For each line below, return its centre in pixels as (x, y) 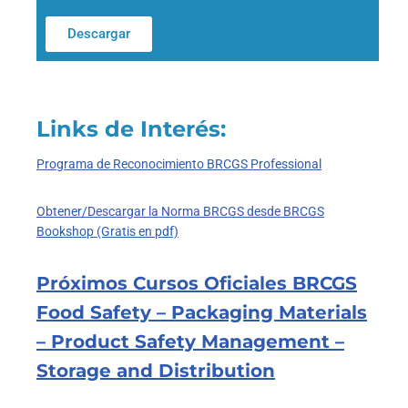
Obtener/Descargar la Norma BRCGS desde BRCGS (180, 212)
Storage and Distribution (156, 371)
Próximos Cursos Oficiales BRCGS (197, 284)
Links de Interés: (131, 128)
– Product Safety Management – (190, 342)
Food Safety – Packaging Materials (202, 313)
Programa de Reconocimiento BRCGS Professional (179, 164)
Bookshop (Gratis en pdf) (107, 232)
